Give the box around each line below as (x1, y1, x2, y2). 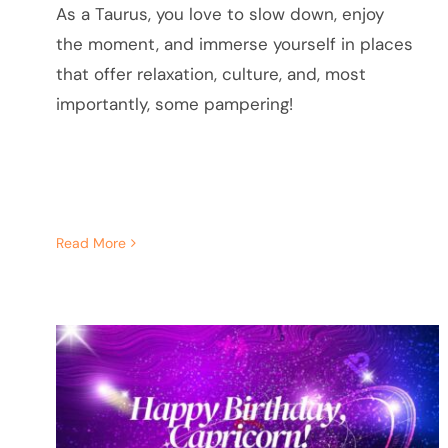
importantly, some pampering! (55, 92, 293, 115)
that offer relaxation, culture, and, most (55, 62, 366, 85)
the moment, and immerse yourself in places (55, 32, 413, 55)
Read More (55, 234, 126, 253)
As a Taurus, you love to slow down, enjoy (55, 2, 384, 25)
